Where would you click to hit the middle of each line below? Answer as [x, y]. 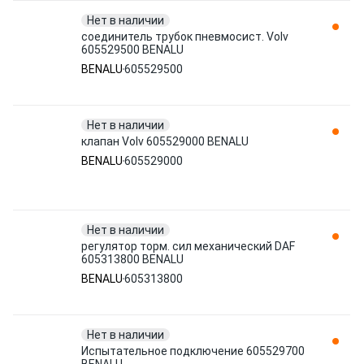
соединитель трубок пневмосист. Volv [185, 37]
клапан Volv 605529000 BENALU [165, 141]
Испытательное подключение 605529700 [193, 351]
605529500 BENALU [132, 50]
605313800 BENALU [132, 259]
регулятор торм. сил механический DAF [188, 246]
